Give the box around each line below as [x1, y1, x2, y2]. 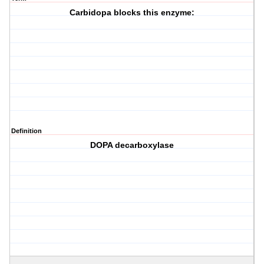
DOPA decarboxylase [90, 140, 174, 150]
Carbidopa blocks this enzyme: [70, 8, 195, 18]
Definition [11, 127, 42, 135]
